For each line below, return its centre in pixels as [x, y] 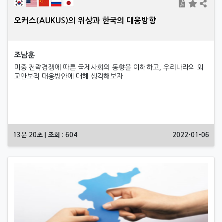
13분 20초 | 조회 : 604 [45, 135]
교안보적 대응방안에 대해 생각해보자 [68, 76]
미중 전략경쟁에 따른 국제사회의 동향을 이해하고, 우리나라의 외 [109, 67]
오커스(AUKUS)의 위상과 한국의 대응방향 [85, 21]
